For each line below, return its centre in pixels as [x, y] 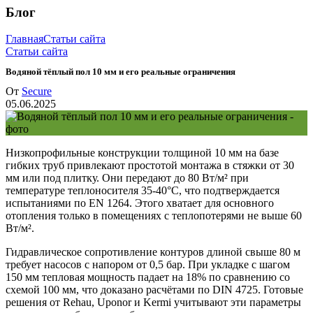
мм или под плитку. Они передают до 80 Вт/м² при [127, 177]
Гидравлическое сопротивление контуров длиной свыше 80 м [153, 252]
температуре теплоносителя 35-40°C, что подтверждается [143, 190]
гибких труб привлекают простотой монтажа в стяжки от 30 [150, 165]
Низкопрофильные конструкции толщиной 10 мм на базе [142, 152]
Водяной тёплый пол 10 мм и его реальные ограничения [121, 71]
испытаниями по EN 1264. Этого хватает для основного [140, 203]
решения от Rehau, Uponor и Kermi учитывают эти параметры [153, 302]
